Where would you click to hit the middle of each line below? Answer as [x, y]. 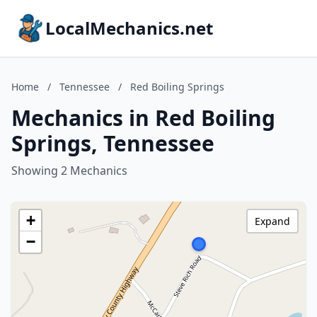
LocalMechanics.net [129, 28]
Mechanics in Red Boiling [143, 118]
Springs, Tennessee [113, 143]
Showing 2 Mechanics [69, 171]
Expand [272, 221]
